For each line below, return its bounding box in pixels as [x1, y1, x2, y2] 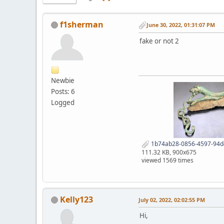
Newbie [51, 75, 74, 85]
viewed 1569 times [141, 155, 193, 164]
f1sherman [60, 18, 103, 30]
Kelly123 [60, 193, 93, 205]
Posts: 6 [51, 86, 75, 96]
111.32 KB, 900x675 [141, 147, 196, 156]
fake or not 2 [139, 36, 179, 45]
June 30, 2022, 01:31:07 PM [146, 21, 215, 29]
